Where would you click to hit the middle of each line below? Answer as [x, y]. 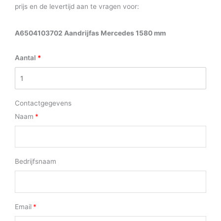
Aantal [25, 58]
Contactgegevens [43, 103]
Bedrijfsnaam [36, 162]
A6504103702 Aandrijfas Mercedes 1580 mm [90, 33]
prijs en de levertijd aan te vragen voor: [77, 6]
